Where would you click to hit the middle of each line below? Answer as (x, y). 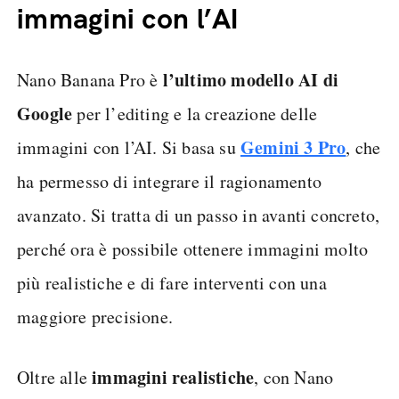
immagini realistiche (173, 377)
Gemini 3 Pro (293, 147)
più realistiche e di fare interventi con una (172, 283)
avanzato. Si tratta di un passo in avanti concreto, (199, 215)
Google (45, 114)
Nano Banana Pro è (90, 80)
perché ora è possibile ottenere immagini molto (193, 249)
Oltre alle (55, 377)
